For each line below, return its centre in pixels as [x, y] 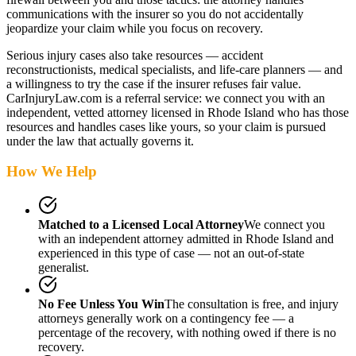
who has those [311, 112]
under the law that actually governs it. [100, 141]
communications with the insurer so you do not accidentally [155, 14]
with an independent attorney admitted [134, 238]
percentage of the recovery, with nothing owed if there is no [187, 332]
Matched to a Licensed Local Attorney [141, 224]
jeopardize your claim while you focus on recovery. [135, 28]
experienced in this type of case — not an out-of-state [171, 253]
